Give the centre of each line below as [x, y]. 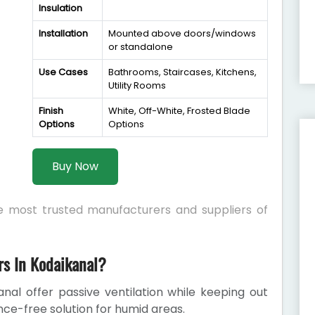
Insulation [60, 8]
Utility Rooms [137, 85]
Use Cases [63, 72]
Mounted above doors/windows [182, 33]
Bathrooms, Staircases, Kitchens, [182, 72]
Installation [63, 33]
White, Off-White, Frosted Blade [179, 111]
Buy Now [75, 166]
